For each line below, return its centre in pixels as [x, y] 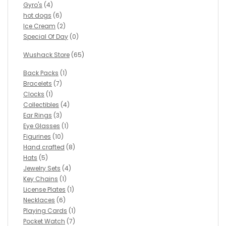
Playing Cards [45, 211]
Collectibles [41, 105]
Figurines [37, 137]
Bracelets [38, 84]
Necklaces [39, 200]
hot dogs [37, 16]
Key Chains [41, 179]
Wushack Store [46, 55]
